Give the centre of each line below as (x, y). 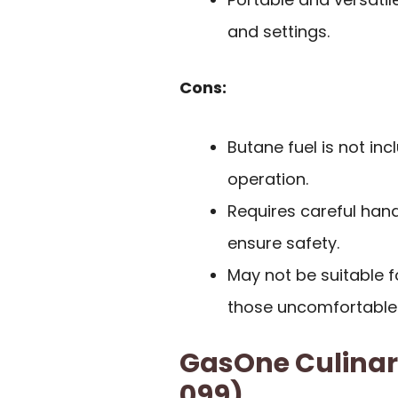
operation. (268, 179)
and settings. (279, 32)
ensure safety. (283, 243)
